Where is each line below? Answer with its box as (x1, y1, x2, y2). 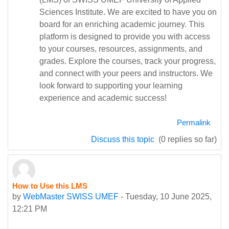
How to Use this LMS (12, 182, 87, 190)
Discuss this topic (91, 135, 156, 144)
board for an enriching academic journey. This (39, 20, 204, 29)
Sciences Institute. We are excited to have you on (39, 8, 217, 16)
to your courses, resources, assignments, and (39, 44, 202, 53)
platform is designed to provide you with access (39, 32, 210, 41)
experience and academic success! (39, 94, 167, 102)
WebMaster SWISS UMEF (23, 192, 119, 201)
